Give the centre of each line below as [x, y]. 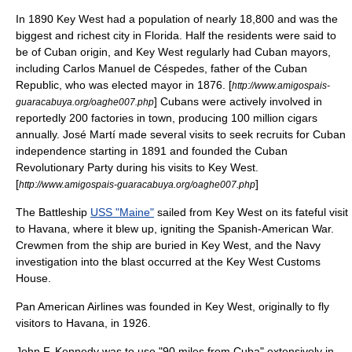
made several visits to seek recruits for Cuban [231, 134]
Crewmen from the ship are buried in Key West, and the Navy [168, 245]
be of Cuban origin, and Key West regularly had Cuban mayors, [173, 52]
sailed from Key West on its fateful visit [251, 212]
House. [33, 278]
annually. [39, 134]
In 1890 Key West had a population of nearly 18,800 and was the [177, 19]
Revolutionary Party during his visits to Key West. [137, 167]
